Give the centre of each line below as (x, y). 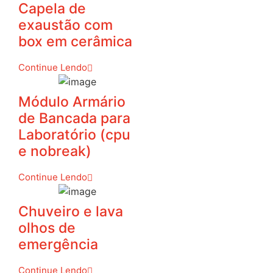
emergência (58, 245)
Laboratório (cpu (74, 135)
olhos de (47, 228)
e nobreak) (55, 151)
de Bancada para (74, 119)
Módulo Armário (72, 102)
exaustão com (66, 25)
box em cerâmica (75, 42)
